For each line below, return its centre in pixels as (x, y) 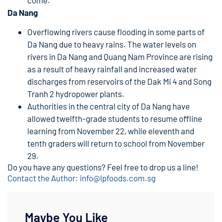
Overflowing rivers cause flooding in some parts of (116, 32)
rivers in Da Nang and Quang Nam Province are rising (120, 57)
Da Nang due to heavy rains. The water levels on (112, 44)
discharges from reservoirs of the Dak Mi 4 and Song (119, 82)
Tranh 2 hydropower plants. (76, 94)
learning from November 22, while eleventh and (111, 131)
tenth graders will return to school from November (116, 143)
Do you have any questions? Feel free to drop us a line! (103, 167)
